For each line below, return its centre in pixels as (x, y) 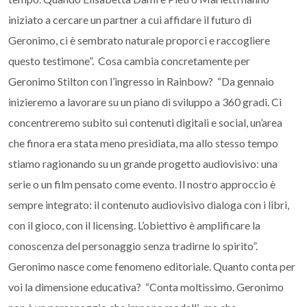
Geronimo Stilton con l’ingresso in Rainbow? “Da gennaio (141, 81)
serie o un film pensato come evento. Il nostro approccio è (142, 184)
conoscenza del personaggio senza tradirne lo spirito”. (134, 246)
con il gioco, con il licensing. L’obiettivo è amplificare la (134, 225)
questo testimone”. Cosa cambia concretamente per (129, 61)
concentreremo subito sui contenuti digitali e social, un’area (145, 122)
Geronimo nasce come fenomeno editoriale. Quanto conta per (152, 266)
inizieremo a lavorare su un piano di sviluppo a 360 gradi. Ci (145, 102)
